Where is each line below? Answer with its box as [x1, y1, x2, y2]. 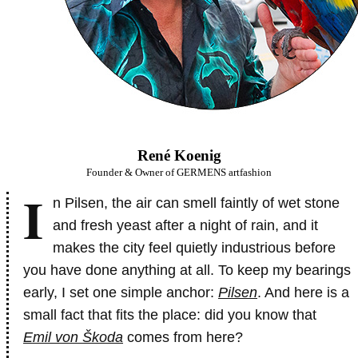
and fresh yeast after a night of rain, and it [53, 217, 318, 233]
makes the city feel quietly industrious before [53, 240, 336, 256]
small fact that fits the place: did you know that [23, 307, 316, 323]
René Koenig [137, 147, 221, 164]
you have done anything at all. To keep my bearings [23, 262, 351, 278]
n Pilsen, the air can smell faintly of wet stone [53, 195, 340, 211]
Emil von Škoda [23, 329, 123, 345]
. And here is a [257, 284, 349, 300]
